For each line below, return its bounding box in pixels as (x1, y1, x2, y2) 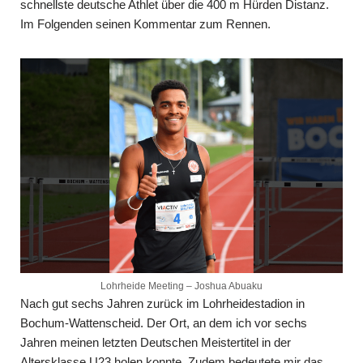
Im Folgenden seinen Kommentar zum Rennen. (20, 16, 271, 31)
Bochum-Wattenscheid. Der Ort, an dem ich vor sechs (20, 315, 307, 330)
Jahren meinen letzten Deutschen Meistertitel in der (20, 335, 291, 349)
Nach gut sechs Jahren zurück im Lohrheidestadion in (20, 296, 305, 310)
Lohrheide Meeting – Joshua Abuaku (100, 280, 263, 292)
